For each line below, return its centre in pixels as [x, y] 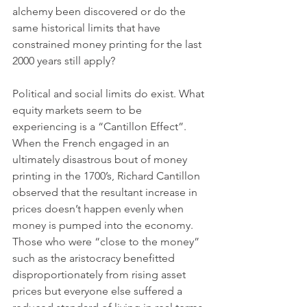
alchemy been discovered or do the [100, 11]
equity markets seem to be [78, 110]
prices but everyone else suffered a [99, 291]
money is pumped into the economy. [104, 225]
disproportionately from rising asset [100, 274]
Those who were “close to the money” [107, 242]
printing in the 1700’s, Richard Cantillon [108, 176]
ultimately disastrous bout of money [101, 159]
